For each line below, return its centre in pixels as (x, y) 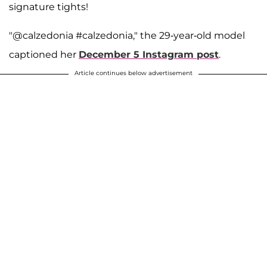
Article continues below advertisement (133, 73)
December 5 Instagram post (149, 54)
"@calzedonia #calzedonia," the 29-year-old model (127, 35)
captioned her (44, 54)
